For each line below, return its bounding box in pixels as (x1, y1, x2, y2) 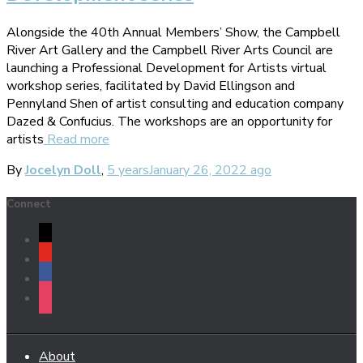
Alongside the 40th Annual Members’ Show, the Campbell (6, 23, 340, 42)
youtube (38, 248, 85, 267)
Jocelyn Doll (25, 161, 101, 180)
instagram (38, 287, 94, 305)
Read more (44, 130, 109, 149)
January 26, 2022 (149, 161, 247, 180)
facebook (38, 267, 90, 286)
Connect (6, 197, 51, 212)
